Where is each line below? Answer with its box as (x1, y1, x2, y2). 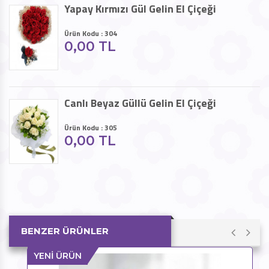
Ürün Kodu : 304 (64, 28, 117, 40)
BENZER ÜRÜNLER (21, 225, 109, 237)
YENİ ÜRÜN (34, 250, 82, 261)
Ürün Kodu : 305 (64, 121, 117, 133)
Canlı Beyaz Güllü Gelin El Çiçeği (64, 94, 216, 111)
